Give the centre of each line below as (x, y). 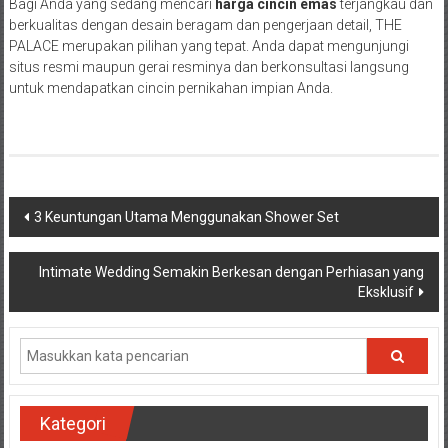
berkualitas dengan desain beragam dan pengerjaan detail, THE (205, 25)
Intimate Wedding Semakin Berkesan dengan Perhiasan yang (232, 272)
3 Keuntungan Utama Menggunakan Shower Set (186, 217)
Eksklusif (386, 292)
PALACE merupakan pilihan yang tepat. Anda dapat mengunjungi (208, 46)
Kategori (72, 424)
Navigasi (59, 214)
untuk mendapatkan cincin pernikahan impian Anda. (170, 88)
